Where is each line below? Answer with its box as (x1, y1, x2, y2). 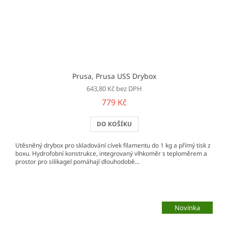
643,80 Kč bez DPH (86, 84, 142, 94)
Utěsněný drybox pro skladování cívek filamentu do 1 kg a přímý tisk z (15, 141, 211, 150)
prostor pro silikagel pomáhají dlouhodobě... (15, 157, 139, 166)
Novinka (175, 203, 200, 212)
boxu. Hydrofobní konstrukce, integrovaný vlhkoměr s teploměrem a (15, 149, 207, 158)
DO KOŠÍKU (96, 120, 132, 129)
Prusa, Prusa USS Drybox (72, 71, 156, 81)
